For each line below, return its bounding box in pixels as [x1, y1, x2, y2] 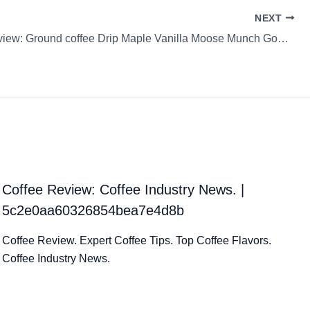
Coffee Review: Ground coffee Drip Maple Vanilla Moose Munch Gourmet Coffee [277, 32, 289, 44]
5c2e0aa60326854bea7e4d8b [2, 202, 185, 218]
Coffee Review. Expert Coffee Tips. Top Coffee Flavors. [2, 234, 272, 246]
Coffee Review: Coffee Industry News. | [2, 181, 245, 197]
